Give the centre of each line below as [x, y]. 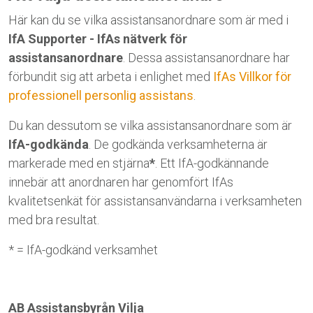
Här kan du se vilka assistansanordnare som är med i [148, 20]
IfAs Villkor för [252, 77]
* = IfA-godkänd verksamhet [83, 250]
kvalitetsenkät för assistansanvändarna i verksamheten [155, 201]
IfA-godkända [49, 144]
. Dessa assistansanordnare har [206, 58]
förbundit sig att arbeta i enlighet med [111, 77]
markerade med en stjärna [79, 163]
